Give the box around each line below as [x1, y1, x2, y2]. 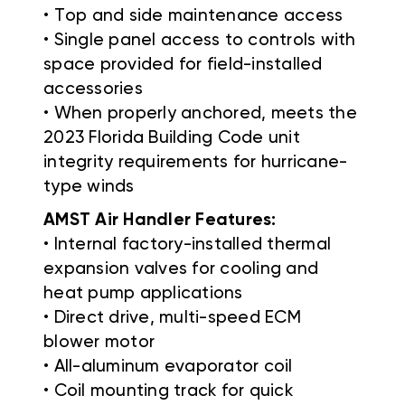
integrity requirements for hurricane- [43, 154, 348, 172]
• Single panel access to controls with [43, 32, 356, 50]
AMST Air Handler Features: [43, 212, 277, 230]
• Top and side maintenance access [43, 7, 344, 25]
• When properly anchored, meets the [43, 105, 357, 123]
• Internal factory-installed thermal [43, 236, 331, 254]
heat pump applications [43, 285, 243, 303]
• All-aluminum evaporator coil [43, 358, 293, 376]
